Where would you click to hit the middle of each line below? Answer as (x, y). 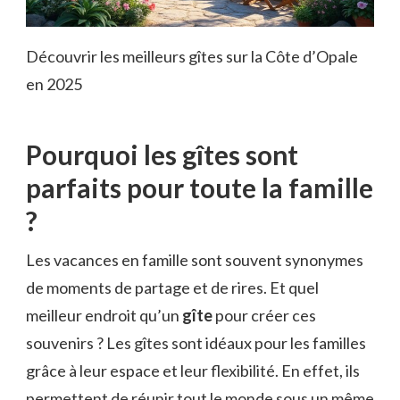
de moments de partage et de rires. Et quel (172, 288)
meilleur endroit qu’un (104, 316)
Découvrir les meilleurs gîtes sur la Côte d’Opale (192, 57)
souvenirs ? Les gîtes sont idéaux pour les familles (196, 343)
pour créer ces (264, 316)
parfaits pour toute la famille (200, 188)
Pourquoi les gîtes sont (162, 155)
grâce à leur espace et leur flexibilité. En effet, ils (193, 371)
